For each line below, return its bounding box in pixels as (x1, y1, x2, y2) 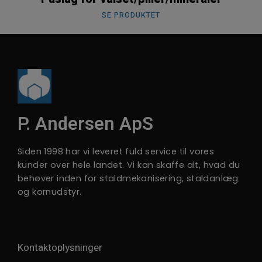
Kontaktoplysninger (18, 240, 102, 255)
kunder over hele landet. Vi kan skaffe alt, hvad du (18, 158, 240, 171)
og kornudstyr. (18, 185, 82, 198)
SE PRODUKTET (102, 9, 160, 21)
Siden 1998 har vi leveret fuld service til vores (18, 145, 215, 157)
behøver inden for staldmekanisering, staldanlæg (18, 172, 239, 184)
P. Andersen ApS (18, 111, 153, 137)
